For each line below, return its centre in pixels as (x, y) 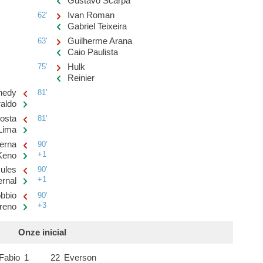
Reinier (81, 78)
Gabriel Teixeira (97, 27)
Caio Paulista (93, 53)
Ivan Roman (91, 16)
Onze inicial (42, 233)
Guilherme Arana (100, 41)
